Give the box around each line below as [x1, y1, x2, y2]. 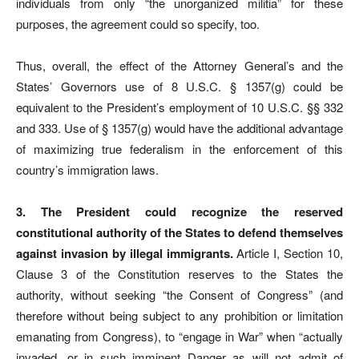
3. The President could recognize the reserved [16, 202, 343, 220]
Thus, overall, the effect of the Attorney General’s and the [16, 56, 343, 74]
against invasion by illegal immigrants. [16, 244, 233, 262]
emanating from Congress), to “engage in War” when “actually [16, 327, 343, 345]
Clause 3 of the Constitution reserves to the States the [16, 264, 343, 282]
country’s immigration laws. [16, 160, 159, 178]
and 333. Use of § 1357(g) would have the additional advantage [16, 119, 343, 136]
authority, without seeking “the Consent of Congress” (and [16, 285, 343, 303]
